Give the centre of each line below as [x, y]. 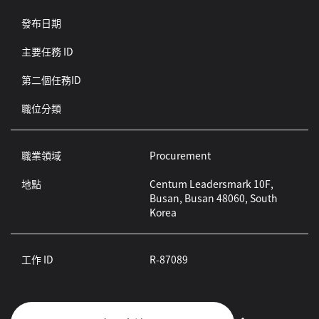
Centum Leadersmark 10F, [211, 184]
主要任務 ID [47, 51]
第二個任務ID [51, 80]
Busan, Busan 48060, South [213, 198]
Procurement [180, 155]
